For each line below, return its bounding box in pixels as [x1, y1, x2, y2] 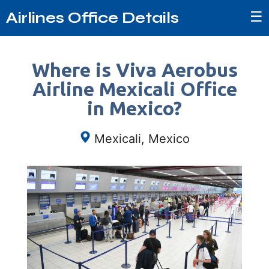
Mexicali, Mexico [94, 131, 190, 146]
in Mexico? [87, 97, 182, 119]
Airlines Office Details [6, 8, 179, 27]
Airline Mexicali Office [32, 78, 237, 100]
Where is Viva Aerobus [31, 59, 238, 80]
